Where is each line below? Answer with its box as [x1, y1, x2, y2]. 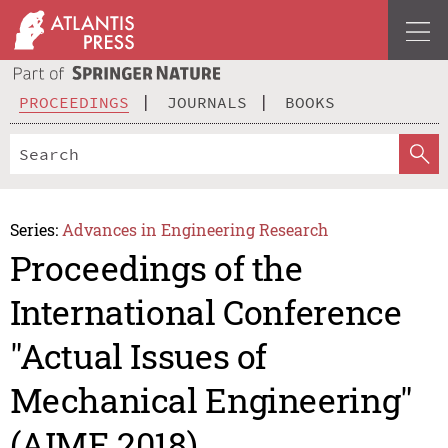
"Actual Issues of [9, 333, 268, 379]
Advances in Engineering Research [62, 218, 329, 240]
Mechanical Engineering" [9, 377, 413, 423]
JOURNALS [167, 91, 247, 112]
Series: [9, 218, 58, 240]
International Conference [9, 289, 402, 335]
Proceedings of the [9, 245, 303, 291]
